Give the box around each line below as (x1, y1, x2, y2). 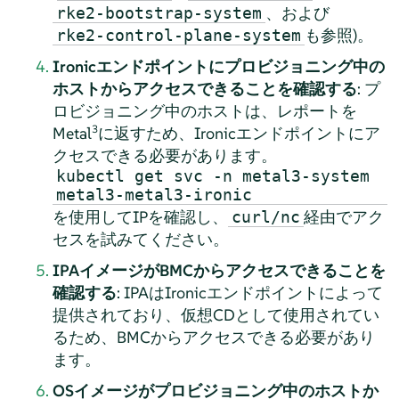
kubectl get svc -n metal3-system (55, 167, 370, 186)
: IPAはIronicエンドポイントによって (116, 282, 383, 304)
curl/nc (231, 208, 300, 227)
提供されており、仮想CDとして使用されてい (52, 305, 379, 326)
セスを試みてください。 (52, 229, 229, 250)
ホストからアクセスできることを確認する (52, 78, 357, 100)
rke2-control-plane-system (55, 26, 301, 45)
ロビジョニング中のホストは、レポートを (52, 101, 357, 122)
